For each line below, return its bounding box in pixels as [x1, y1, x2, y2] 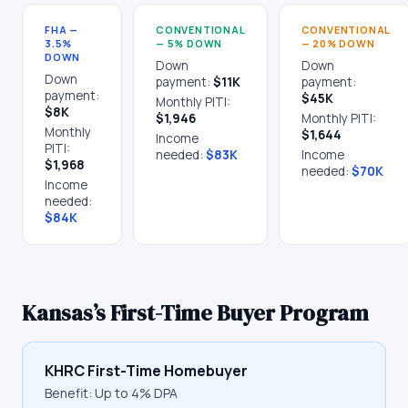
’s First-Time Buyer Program [93, 298, 369, 328]
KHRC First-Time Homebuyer [45, 361, 248, 381]
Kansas [22, 298, 93, 328]
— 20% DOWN [301, 36, 375, 50]
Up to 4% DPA [95, 384, 178, 402]
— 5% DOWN [156, 36, 223, 50]
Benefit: [45, 384, 95, 402]
